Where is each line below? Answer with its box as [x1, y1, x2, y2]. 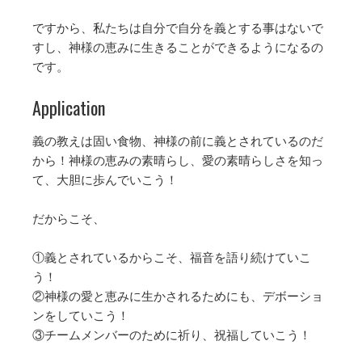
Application [32, 95, 105, 121]
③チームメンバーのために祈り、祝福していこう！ [32, 326, 311, 343]
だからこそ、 [32, 210, 105, 227]
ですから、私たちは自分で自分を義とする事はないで [32, 19, 323, 36]
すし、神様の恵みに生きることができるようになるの [32, 39, 323, 56]
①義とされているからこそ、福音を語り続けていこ [32, 249, 311, 266]
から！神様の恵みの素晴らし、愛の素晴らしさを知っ [32, 152, 323, 169]
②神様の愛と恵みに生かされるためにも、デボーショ [32, 288, 323, 305]
